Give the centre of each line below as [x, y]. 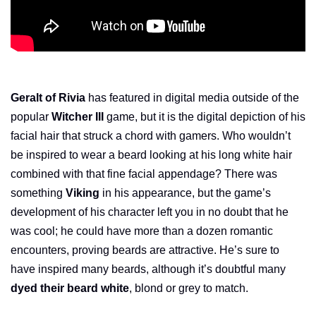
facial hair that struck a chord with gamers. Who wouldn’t [151, 135]
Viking [84, 193]
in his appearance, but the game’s [187, 193]
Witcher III [79, 116]
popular [31, 116]
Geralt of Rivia [48, 97]
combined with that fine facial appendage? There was [144, 174]
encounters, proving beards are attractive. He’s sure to [145, 250]
